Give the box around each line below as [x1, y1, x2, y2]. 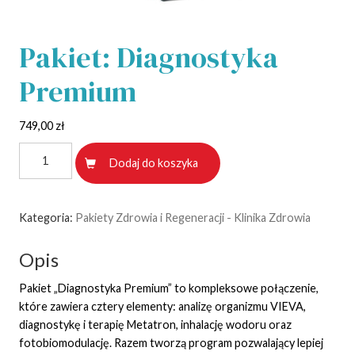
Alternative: [219, 143, 286, 157]
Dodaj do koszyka [109, 155, 198, 170]
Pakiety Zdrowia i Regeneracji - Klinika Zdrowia [75, 210, 311, 224]
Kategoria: [19, 210, 75, 224]
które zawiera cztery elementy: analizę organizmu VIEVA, [19, 300, 306, 314]
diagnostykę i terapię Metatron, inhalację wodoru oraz [19, 318, 292, 332]
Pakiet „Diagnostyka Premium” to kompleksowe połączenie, [19, 281, 319, 296]
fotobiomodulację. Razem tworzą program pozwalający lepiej [19, 336, 323, 350]
